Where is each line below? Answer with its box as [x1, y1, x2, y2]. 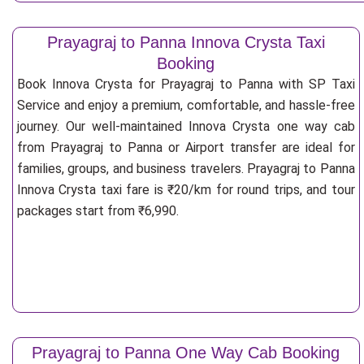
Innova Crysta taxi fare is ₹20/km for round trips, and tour [17, 182, 355, 197]
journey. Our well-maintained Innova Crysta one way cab [17, 119, 355, 134]
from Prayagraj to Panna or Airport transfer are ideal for [17, 140, 355, 155]
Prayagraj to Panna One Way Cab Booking [32, 344, 340, 362]
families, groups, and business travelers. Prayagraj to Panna [17, 161, 355, 176]
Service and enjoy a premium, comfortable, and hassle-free [17, 97, 355, 113]
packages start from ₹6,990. [17, 203, 179, 219]
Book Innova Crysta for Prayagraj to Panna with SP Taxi [17, 76, 355, 92]
